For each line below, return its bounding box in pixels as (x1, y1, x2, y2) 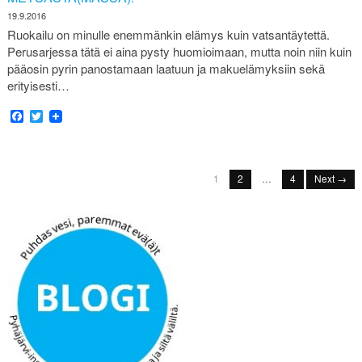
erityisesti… (6, 76, 69, 94)
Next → (314, 170, 347, 185)
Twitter (42, 106, 80, 125)
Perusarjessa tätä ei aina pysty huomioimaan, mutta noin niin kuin (6, 42, 351, 60)
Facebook (23, 106, 80, 125)
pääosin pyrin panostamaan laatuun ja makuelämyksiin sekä (6, 59, 325, 77)
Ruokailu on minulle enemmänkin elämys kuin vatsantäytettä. (6, 25, 330, 43)
